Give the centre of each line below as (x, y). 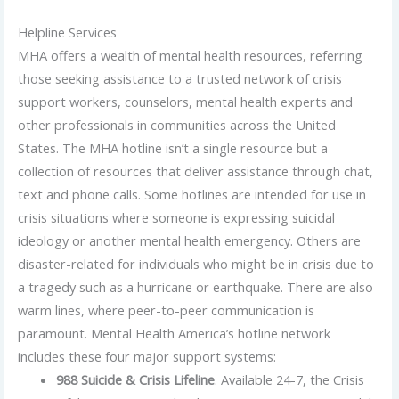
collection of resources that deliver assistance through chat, (195, 171)
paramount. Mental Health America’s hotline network (174, 334)
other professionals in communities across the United (176, 125)
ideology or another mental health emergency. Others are (189, 241)
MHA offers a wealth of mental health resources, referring (190, 56)
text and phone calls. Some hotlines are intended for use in (191, 195)
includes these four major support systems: (147, 357)
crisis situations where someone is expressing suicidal (176, 218)
